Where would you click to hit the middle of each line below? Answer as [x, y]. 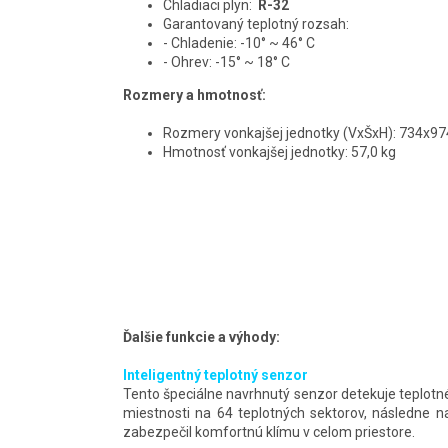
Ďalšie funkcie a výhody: [203, 336]
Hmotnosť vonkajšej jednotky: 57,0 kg [279, 151]
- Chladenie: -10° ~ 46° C [239, 42]
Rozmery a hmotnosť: [194, 94]
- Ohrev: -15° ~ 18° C [226, 61]
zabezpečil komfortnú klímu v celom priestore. [269, 431]
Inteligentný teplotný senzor [217, 374]
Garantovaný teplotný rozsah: [256, 23]
